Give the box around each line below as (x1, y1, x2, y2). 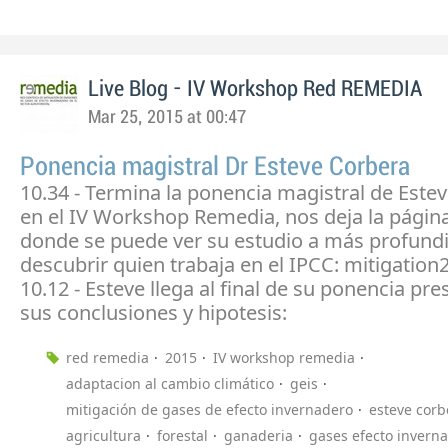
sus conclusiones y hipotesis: (20, 298, 287, 326)
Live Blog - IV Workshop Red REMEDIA (88, 76, 422, 101)
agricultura (66, 425, 141, 445)
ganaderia (224, 425, 293, 445)
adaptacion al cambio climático (66, 373, 274, 393)
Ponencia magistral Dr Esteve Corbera (20, 152, 410, 181)
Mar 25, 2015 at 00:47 (88, 107, 246, 127)
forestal (157, 425, 208, 445)
